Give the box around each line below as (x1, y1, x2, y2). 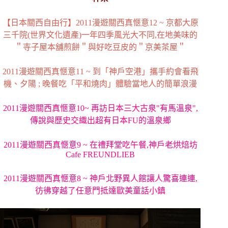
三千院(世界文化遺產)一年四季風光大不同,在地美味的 (3, 30, 198, 39)
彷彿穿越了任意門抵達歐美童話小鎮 (35, 186, 166, 195)
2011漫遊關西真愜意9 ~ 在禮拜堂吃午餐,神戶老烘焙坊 (3, 140, 197, 149)
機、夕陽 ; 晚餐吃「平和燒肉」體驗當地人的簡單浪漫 (4, 79, 197, 88)
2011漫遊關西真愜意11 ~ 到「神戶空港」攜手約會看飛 (2, 67, 198, 76)
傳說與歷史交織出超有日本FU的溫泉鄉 (30, 116, 171, 125)
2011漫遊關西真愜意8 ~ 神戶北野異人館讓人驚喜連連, (3, 174, 197, 183)
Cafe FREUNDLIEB (66, 150, 135, 159)
